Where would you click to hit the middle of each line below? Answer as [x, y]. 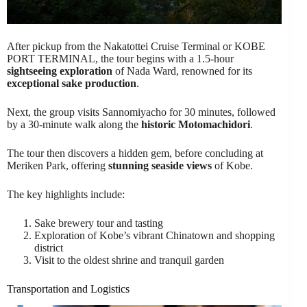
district [49, 247]
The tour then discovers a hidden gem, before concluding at [135, 153]
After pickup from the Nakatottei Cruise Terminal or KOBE [136, 46]
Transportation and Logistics [68, 288]
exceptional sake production [72, 83]
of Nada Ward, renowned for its [182, 71]
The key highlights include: [66, 194]
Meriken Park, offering [58, 165]
